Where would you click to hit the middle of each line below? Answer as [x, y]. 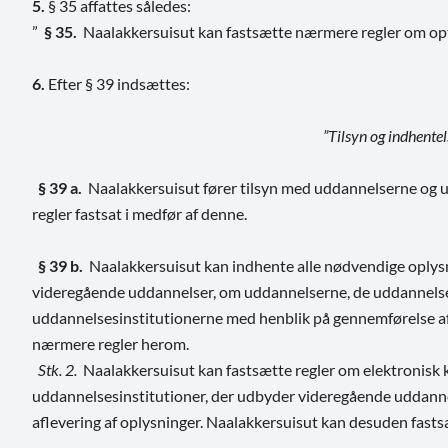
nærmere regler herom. [110, 343]
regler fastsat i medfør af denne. [139, 213]
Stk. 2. [54, 369]
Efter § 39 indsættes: [119, 83]
